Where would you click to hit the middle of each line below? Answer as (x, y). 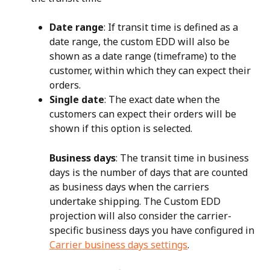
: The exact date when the (163, 100)
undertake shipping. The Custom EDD (136, 201)
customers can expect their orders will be (144, 114)
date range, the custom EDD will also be (141, 42)
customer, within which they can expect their (151, 71)
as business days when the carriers (130, 187)
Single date (77, 100)
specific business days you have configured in (153, 230)
